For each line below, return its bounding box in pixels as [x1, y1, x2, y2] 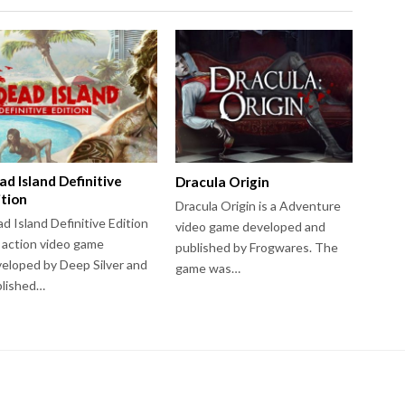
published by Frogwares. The [175, 239, 339, 255]
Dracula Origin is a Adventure [175, 197, 342, 213]
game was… [175, 259, 241, 276]
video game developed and [175, 218, 326, 234]
